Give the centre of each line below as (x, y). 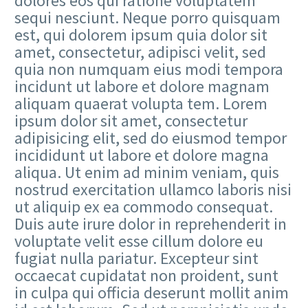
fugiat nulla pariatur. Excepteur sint (136, 258)
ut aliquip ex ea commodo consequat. (144, 206)
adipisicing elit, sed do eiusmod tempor (151, 137)
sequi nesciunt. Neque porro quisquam (147, 17)
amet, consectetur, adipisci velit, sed (140, 52)
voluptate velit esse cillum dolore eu (139, 241)
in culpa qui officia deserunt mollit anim (152, 292)
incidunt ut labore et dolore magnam (142, 86)
